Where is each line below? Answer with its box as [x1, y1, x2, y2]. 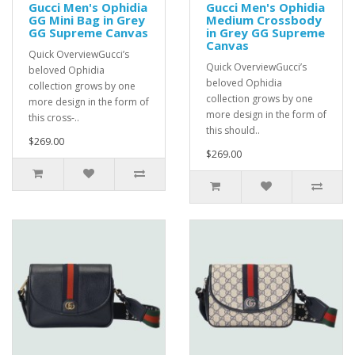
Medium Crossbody [206, 12, 322, 28]
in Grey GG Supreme [206, 25, 325, 40]
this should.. [206, 124, 260, 137]
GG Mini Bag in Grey [29, 12, 145, 28]
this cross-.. [29, 111, 79, 124]
